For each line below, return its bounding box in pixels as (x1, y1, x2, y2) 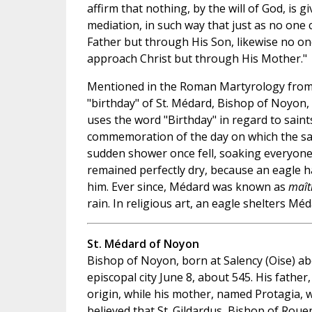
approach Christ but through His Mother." (86, 51, 307, 66)
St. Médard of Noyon (86, 236, 199, 251)
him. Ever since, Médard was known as (86, 179, 288, 194)
